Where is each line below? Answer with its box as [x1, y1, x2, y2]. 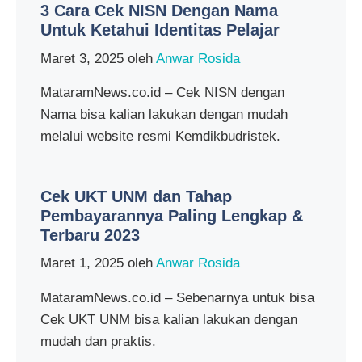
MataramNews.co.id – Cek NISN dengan [40, 85, 284, 101]
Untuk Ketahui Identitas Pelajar [40, 21, 280, 40]
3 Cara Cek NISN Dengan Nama [40, 2, 278, 20]
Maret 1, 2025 [40, 255, 124, 271]
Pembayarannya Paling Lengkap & [40, 206, 303, 225]
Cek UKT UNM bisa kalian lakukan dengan [40, 311, 297, 327]
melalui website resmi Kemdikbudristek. [40, 128, 280, 145]
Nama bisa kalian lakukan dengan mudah [40, 107, 288, 123]
